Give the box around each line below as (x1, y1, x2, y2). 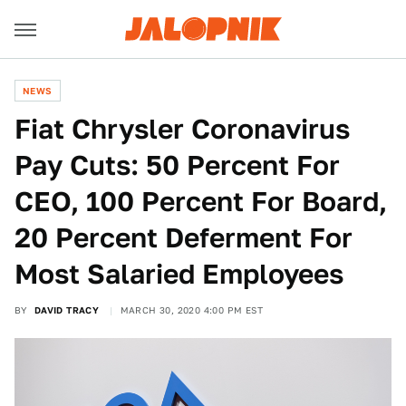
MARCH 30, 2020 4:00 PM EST (120, 304, 264, 315)
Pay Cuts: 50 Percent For (14, 149, 340, 181)
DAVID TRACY (34, 304, 100, 315)
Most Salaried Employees (14, 257, 343, 290)
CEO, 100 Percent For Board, (14, 185, 387, 217)
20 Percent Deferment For (14, 221, 353, 254)
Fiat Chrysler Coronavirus (14, 112, 350, 145)
